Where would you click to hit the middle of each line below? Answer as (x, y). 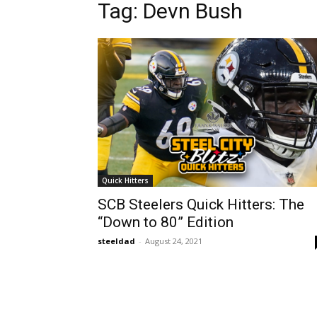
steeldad (116, 241)
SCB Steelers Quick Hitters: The (201, 205)
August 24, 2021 (174, 241)
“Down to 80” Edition (166, 223)
